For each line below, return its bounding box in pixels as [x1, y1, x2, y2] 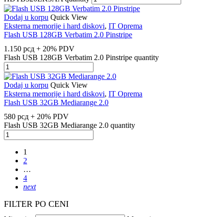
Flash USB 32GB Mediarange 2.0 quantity [4, 121, 135, 130]
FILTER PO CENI [4, 199, 69, 209]
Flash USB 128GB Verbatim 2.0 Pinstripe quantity [4, 53, 159, 62]
